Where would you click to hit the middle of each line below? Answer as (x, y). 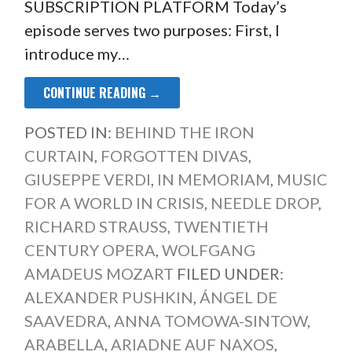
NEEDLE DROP (264, 203)
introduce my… (77, 54)
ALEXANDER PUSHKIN (108, 297)
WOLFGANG (208, 250)
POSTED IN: (69, 132)
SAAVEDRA (66, 321)
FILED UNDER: (230, 274)
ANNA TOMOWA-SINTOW (210, 321)
